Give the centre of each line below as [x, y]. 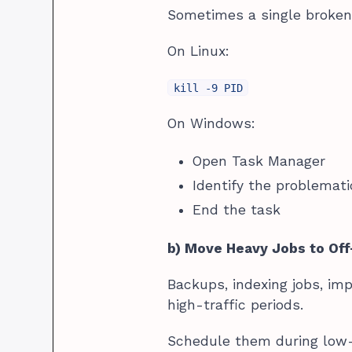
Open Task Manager [259, 161]
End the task [237, 209]
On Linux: [199, 51]
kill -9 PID [208, 88]
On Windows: [212, 123]
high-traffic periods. [236, 304]
